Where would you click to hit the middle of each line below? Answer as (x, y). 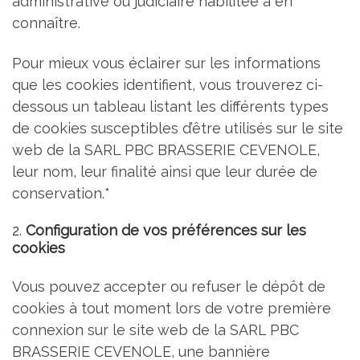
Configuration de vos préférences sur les (166, 231)
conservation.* (61, 193)
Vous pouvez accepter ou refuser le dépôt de (169, 286)
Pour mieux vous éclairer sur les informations (166, 63)
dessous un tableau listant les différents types (170, 106)
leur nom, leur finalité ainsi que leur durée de (165, 171)
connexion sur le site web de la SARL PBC (155, 329)
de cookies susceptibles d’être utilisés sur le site (178, 128)
